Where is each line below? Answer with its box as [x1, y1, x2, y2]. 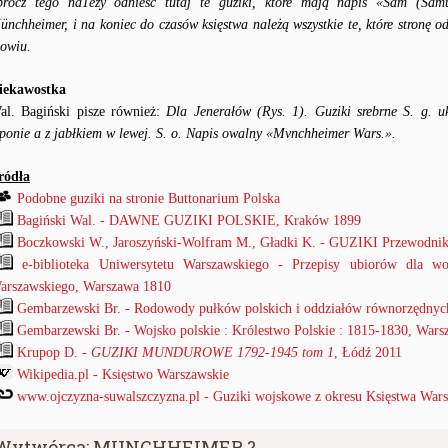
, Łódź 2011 [334, 345, 402, 360]
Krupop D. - [17, 345, 91, 360]
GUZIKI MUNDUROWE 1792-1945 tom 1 [91, 345, 334, 360]
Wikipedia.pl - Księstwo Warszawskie [17, 367, 229, 382]
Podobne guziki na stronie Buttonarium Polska [17, 191, 280, 206]
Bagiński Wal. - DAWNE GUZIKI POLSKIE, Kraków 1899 [17, 213, 361, 228]
